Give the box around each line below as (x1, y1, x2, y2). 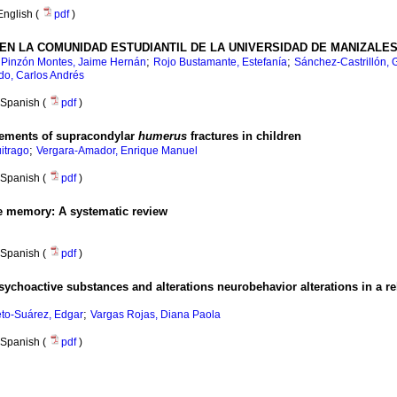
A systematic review (58, 205, 167, 219)
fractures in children (187, 129, 301, 144)
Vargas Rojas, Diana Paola (90, 308, 221, 322)
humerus (138, 129, 187, 144)
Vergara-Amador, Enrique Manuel (36, 144, 198, 158)
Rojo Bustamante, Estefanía (153, 56, 287, 69)
